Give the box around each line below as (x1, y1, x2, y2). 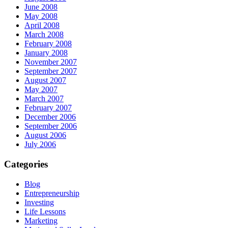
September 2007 (24, 67, 77, 76)
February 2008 (24, 39, 72, 48)
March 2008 (24, 30, 64, 39)
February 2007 (24, 103, 72, 112)
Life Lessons (24, 207, 66, 216)
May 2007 (24, 85, 58, 94)
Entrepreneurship (24, 188, 79, 197)
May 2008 (24, 12, 58, 21)
